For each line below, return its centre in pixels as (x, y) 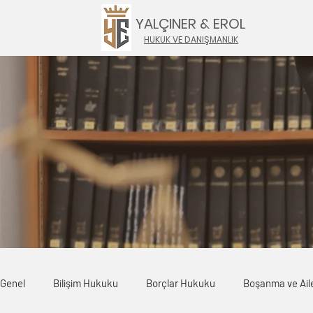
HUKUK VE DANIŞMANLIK (191, 39)
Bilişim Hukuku (86, 283)
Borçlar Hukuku (181, 283)
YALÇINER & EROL (190, 24)
